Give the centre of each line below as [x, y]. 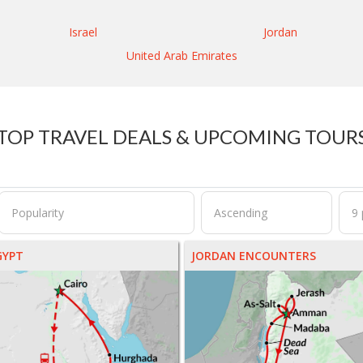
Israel [83, 32]
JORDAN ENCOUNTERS [254, 256]
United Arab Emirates [181, 56]
